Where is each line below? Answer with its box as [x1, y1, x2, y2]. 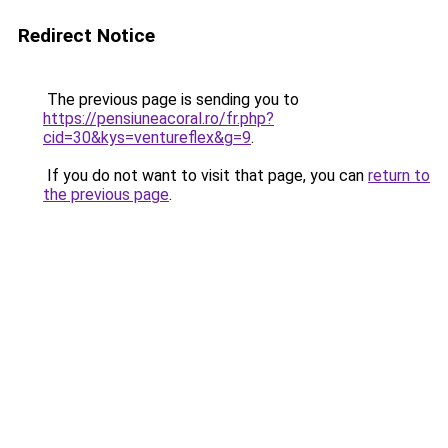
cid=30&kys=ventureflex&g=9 [43, 128, 251, 147]
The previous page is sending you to [43, 90, 299, 109]
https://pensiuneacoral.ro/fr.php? [43, 109, 274, 128]
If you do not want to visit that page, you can [43, 166, 368, 185]
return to [368, 166, 430, 185]
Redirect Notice [18, 24, 155, 47]
